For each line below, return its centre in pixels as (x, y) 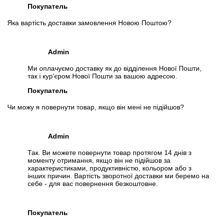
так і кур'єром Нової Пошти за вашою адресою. (102, 76)
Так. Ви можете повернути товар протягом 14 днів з (109, 153)
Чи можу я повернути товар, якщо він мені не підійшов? (96, 107)
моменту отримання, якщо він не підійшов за (99, 161)
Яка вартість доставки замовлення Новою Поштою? (89, 23)
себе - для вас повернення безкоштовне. (93, 184)
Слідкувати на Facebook (57, 37)
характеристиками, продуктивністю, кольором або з (109, 168)
